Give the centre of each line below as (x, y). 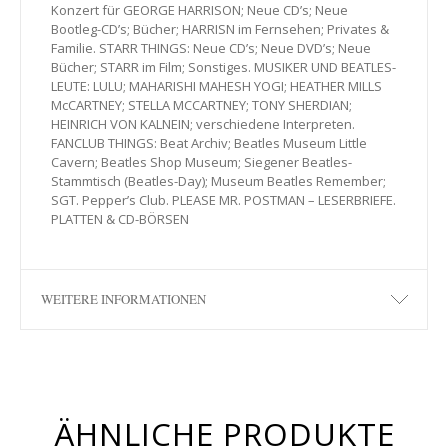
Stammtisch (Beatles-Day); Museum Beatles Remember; (218, 180)
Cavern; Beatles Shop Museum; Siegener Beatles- (201, 161)
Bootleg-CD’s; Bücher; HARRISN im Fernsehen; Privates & (220, 28)
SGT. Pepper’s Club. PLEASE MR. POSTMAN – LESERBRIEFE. (223, 199)
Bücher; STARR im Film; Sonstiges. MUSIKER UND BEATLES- (223, 66)
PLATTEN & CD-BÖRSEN (120, 218)
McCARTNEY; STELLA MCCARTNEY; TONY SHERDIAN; (201, 104)
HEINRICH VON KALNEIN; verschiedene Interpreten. (203, 123)
